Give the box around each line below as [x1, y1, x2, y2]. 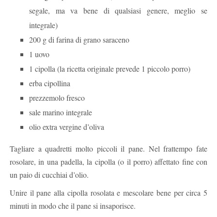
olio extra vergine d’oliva [29, 121, 104, 132]
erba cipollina [29, 77, 70, 88]
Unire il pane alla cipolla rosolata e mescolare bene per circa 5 [10, 187, 207, 198]
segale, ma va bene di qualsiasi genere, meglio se [29, 5, 207, 15]
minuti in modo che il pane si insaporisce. [10, 200, 136, 211]
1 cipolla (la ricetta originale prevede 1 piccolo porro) [29, 63, 190, 74]
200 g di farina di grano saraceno [29, 34, 129, 45]
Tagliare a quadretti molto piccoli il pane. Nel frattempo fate [10, 143, 207, 154]
